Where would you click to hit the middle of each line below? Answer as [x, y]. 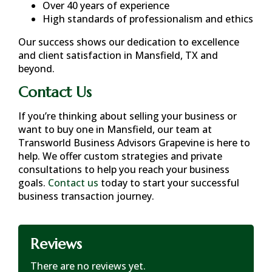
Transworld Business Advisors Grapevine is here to [134, 143]
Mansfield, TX [166, 55]
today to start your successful [170, 183]
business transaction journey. [86, 196]
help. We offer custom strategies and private [120, 156]
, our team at [182, 129]
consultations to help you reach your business [124, 169]
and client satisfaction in [76, 55]
